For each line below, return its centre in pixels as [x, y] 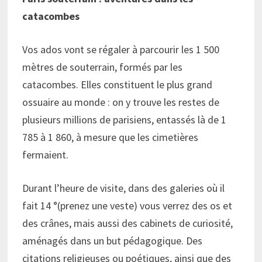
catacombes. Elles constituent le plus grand [118, 85]
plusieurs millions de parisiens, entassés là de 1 [125, 120]
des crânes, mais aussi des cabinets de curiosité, [128, 223]
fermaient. [46, 155]
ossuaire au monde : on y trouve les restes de [121, 102]
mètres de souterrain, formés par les [103, 67]
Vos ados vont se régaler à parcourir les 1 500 [121, 50]
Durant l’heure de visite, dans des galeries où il [124, 188]
